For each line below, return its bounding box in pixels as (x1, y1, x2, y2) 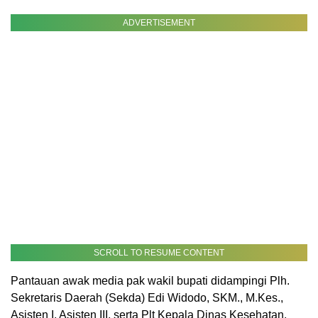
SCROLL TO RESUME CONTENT (94, 248, 224, 258)
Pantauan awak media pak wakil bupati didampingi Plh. (11, 275, 290, 287)
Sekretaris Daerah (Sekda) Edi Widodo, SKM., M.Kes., (11, 292, 283, 305)
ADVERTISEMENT (123, 18, 195, 28)
